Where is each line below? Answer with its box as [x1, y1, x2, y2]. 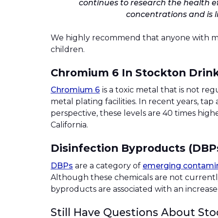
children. [51, 44, 85, 54]
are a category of [73, 161, 143, 171]
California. [51, 120, 88, 130]
